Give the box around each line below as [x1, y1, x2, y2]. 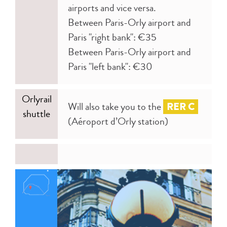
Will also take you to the [68, 99, 163, 114]
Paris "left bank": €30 [68, 59, 155, 74]
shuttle [23, 106, 50, 121]
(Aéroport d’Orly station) [68, 113, 168, 129]
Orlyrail [21, 91, 52, 106]
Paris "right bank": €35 [68, 29, 159, 45]
